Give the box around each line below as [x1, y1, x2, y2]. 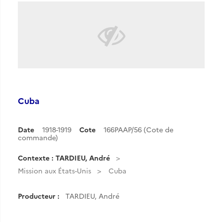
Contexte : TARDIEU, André [18, 153, 110, 163]
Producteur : [18, 191, 59, 201]
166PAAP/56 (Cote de [104, 124, 173, 134]
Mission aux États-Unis [18, 166, 91, 175]
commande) [18, 132, 58, 142]
